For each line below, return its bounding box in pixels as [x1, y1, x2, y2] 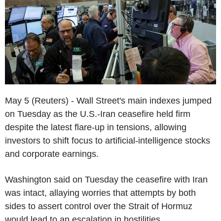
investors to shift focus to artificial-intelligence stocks [5, 135, 210, 146]
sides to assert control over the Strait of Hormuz [5, 201, 192, 211]
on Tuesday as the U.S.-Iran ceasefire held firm [5, 109, 190, 119]
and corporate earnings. [5, 148, 99, 159]
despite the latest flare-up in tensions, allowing [5, 122, 186, 132]
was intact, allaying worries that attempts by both [5, 187, 196, 198]
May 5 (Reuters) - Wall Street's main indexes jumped [5, 95, 212, 106]
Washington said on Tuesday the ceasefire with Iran [5, 174, 208, 184]
